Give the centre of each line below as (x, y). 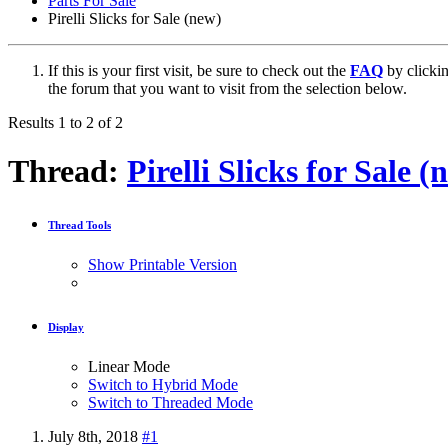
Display (66, 326)
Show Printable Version (162, 264)
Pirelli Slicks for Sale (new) (134, 18)
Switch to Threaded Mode (170, 402)
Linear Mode (129, 366)
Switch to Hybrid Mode (163, 384)
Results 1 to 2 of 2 (65, 122)
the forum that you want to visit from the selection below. (227, 88)
